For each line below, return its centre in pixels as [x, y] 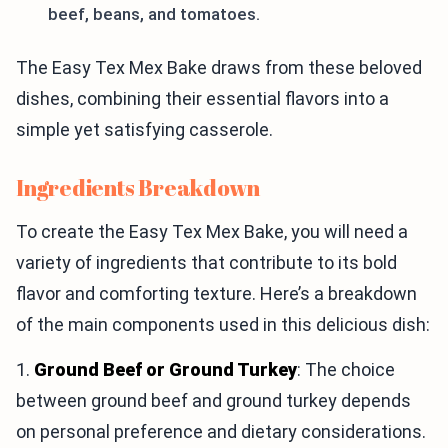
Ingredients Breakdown [138, 188]
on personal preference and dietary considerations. [221, 432]
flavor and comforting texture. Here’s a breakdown [216, 294]
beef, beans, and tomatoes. [154, 14]
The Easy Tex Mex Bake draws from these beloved [219, 68]
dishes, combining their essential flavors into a [202, 99]
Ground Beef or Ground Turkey [165, 370]
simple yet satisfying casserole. [144, 130]
